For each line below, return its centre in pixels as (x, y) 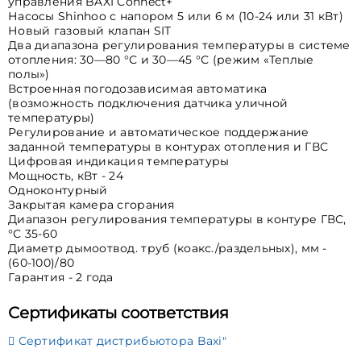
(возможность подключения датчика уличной (148, 104)
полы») (29, 75)
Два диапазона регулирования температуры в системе (179, 46)
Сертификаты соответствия (118, 312)
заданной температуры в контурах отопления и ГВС (168, 147)
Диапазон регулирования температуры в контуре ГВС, (177, 220)
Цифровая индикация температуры (119, 162)
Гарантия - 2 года (61, 278)
